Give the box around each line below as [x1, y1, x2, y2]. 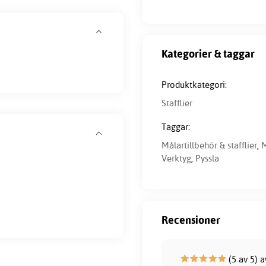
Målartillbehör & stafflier [161, 140, 257, 151]
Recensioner [161, 213, 220, 227]
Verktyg [161, 153, 191, 164]
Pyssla [195, 153, 219, 164]
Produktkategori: [161, 79, 227, 91]
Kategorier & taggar [161, 47, 255, 61]
